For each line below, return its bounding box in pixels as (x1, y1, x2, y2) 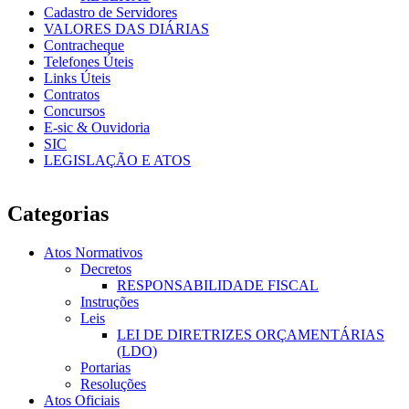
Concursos (44, 102, 105, 119)
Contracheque (44, 37, 124, 53)
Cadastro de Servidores (44, 4, 177, 20)
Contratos (44, 86, 100, 102)
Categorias (7, 201, 109, 225)
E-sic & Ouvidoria (44, 119, 150, 135)
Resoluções (80, 375, 146, 392)
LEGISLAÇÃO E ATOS (44, 152, 191, 168)
